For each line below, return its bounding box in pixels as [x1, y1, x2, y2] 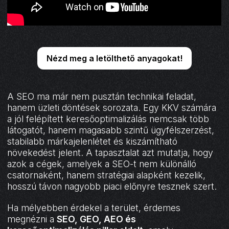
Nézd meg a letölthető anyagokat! [47, 53, 182, 63]
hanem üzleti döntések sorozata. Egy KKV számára [7, 102, 217, 113]
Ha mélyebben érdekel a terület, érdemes [7, 202, 181, 213]
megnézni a [7, 213, 57, 224]
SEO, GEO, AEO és [57, 213, 136, 224]
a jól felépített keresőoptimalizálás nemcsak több [7, 113, 210, 124]
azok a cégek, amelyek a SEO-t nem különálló [7, 158, 197, 169]
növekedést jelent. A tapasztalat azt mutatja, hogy [7, 147, 214, 158]
